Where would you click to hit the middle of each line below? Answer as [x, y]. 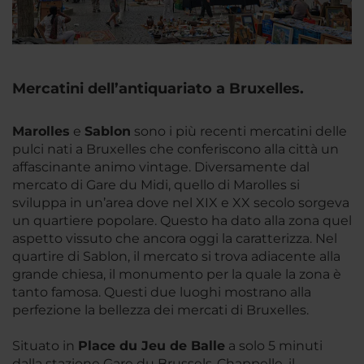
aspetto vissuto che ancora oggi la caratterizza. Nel [175, 238]
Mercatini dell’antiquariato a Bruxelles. [158, 88]
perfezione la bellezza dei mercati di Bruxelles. [160, 310]
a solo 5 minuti [274, 345]
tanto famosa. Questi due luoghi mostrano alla [162, 292]
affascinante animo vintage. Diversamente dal [161, 167]
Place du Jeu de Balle [152, 345]
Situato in [45, 345]
